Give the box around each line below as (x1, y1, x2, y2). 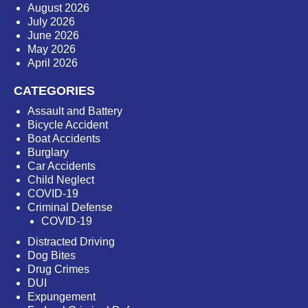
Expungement (27, 291, 96, 303)
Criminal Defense (27, 201, 113, 214)
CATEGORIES (14, 84, 95, 98)
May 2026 (27, 43, 76, 56)
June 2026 (27, 30, 79, 42)
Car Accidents (27, 160, 96, 173)
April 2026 (27, 57, 78, 69)
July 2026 (27, 16, 75, 28)
